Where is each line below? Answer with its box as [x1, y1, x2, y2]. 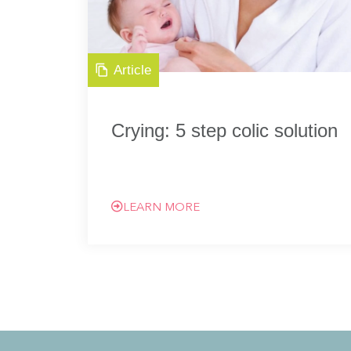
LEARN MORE [123, 202, 200, 214]
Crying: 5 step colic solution [111, 120, 338, 141]
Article [114, 63, 151, 78]
